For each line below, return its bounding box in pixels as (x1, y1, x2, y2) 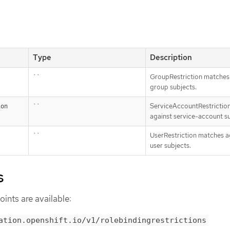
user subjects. (150, 141, 191, 150)
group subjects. (150, 82, 197, 91)
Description (150, 52, 192, 63)
